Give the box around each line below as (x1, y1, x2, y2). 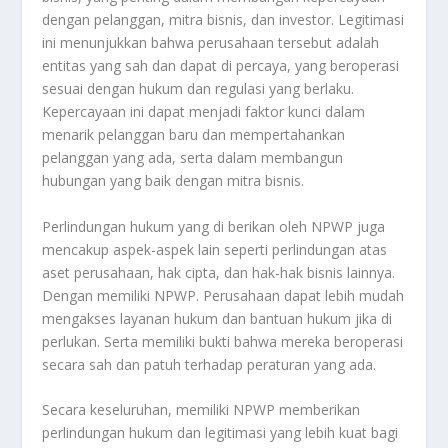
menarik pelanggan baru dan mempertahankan (42, 125, 346, 145)
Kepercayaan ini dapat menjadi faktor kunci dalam (42, 102, 366, 122)
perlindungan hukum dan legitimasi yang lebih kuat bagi (42, 423, 399, 443)
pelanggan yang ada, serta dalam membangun (42, 148, 344, 168)
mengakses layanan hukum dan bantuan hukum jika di (42, 308, 393, 328)
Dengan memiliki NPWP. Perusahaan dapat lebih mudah (42, 285, 405, 305)
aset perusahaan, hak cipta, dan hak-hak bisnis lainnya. (42, 262, 396, 282)
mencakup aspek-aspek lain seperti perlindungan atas (42, 239, 388, 259)
